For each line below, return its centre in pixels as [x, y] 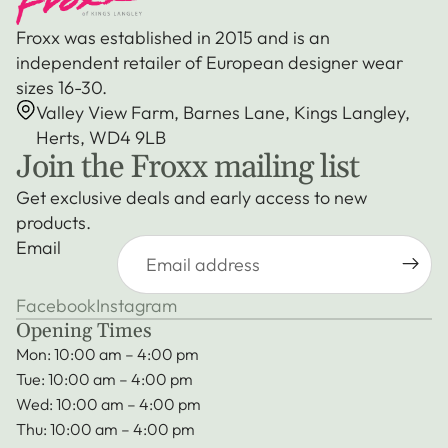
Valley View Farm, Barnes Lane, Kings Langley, [223, 112]
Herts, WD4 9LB [101, 137]
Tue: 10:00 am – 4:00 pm [104, 378]
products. [53, 222]
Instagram [136, 306]
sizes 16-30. [61, 87]
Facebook [56, 306]
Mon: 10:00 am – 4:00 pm [107, 353]
